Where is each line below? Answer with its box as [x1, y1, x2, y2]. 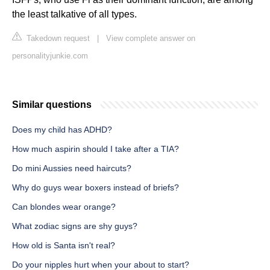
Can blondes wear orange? [12, 202, 116, 212]
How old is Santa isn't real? [12, 240, 115, 251]
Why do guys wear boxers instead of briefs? [12, 183, 179, 193]
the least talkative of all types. [12, 9, 137, 20]
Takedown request [24, 34, 90, 43]
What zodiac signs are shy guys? [12, 221, 137, 231]
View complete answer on [106, 34, 195, 43]
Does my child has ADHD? [12, 125, 112, 135]
